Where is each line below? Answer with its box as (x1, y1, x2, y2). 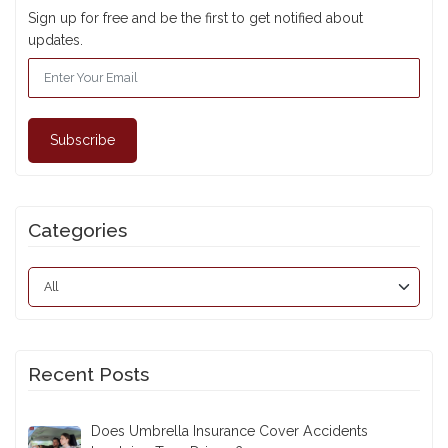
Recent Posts (28, 362, 149, 386)
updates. (28, 31, 83, 48)
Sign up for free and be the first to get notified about (28, 9, 363, 26)
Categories (28, 218, 127, 242)
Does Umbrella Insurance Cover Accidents (91, 422, 369, 439)
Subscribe (50, 131, 115, 148)
